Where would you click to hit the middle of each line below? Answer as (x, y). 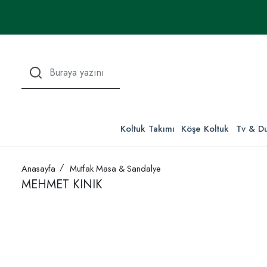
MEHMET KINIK (62, 185)
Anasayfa (38, 169)
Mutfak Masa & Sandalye (115, 169)
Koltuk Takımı (147, 129)
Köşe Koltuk (205, 129)
